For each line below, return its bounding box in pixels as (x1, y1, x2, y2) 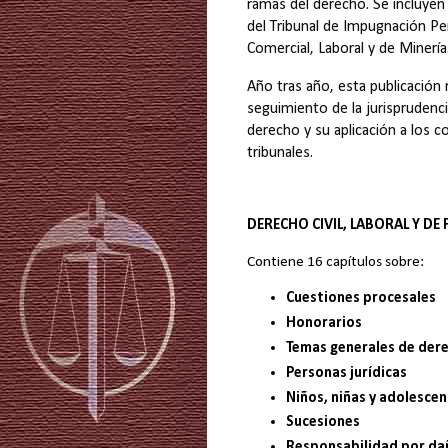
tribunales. (247, 144, 313, 161)
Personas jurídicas (285, 364, 407, 381)
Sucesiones (285, 414, 360, 431)
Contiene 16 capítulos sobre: (247, 253, 424, 270)
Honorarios (285, 315, 362, 332)
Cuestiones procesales (285, 290, 436, 307)
